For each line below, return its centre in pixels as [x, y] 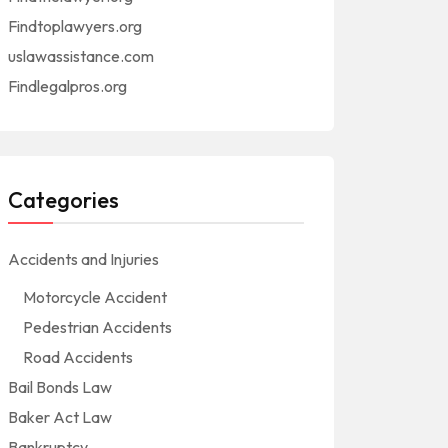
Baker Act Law [60, 417]
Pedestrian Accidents [97, 327]
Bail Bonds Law [60, 387]
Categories [63, 200]
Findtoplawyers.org [75, 26]
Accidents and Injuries [83, 259]
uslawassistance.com [81, 56]
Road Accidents [78, 357]
